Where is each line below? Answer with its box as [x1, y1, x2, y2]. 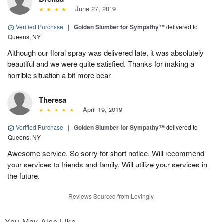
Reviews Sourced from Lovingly [68, 192, 154, 201]
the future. [7, 170, 40, 181]
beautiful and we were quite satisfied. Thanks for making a [7, 58, 194, 69]
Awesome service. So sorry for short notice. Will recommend [7, 148, 204, 159]
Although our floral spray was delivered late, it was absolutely [7, 47, 204, 58]
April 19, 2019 [78, 105, 122, 114]
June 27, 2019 [71, 4, 116, 14]
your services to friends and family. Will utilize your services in [7, 159, 207, 170]
